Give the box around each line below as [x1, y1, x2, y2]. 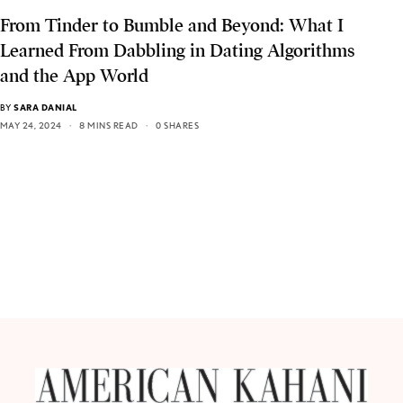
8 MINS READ [79, 120, 139, 131]
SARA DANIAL [13, 102, 77, 113]
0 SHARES [156, 120, 200, 131]
